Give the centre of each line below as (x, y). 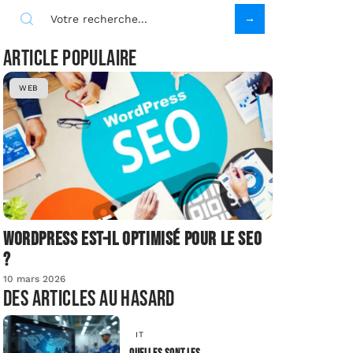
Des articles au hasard (89, 299)
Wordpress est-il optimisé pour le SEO (133, 240)
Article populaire (70, 59)
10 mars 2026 (34, 279)
